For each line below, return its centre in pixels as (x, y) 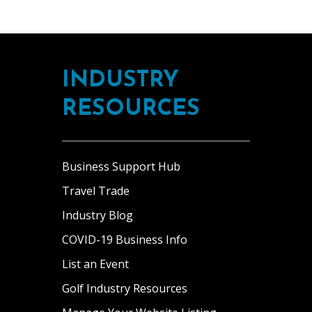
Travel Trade (96, 191)
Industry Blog (97, 215)
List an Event (95, 264)
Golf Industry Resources (125, 288)
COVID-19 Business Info (125, 240)
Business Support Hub (121, 166)
